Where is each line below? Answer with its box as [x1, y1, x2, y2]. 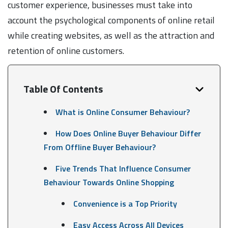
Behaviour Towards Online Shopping [43, 176, 174, 188]
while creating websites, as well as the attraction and [8, 28, 214, 42]
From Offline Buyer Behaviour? [43, 140, 156, 153]
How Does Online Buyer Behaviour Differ [55, 127, 201, 139]
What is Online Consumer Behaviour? [55, 105, 190, 118]
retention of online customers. [8, 43, 124, 58]
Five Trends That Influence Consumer [55, 162, 191, 175]
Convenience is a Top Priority [73, 197, 177, 210]
